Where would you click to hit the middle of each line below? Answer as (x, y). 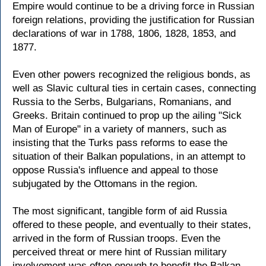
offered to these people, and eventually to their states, (132, 225)
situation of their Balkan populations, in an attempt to (129, 156)
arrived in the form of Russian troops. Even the (116, 238)
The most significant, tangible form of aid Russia (120, 211)
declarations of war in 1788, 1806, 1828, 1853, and (124, 34)
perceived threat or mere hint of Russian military (120, 252)
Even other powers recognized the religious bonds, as (132, 75)
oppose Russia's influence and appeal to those (115, 170)
